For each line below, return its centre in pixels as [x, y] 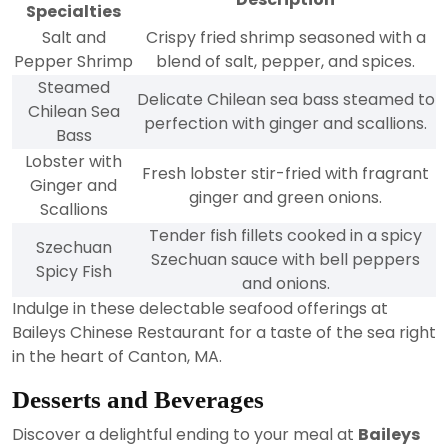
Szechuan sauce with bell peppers [285, 259]
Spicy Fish [73, 271]
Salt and [73, 37]
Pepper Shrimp [73, 61]
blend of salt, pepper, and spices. [285, 61]
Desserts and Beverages [138, 399]
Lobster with [73, 161]
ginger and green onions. [285, 197]
